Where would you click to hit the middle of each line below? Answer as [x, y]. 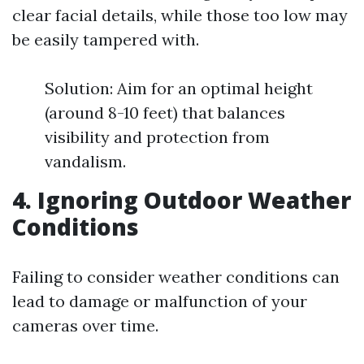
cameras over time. [85, 325]
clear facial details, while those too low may [180, 15]
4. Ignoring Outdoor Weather [182, 200]
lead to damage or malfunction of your [160, 301]
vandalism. [85, 161]
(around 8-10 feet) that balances [165, 113]
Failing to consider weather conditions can [176, 277]
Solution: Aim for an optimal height [179, 88]
